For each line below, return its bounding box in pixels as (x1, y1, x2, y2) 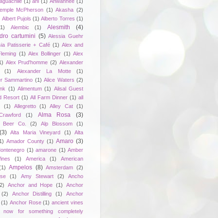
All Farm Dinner (30, 94, 68, 100)
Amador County (6, 138, 44, 144)
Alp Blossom (41, 120, 73, 127)
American (61, 155, 83, 162)
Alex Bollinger (28, 50, 61, 56)
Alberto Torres (41, 15, 75, 21)
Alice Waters (44, 76, 74, 83)
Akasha (55, 6, 74, 13)
